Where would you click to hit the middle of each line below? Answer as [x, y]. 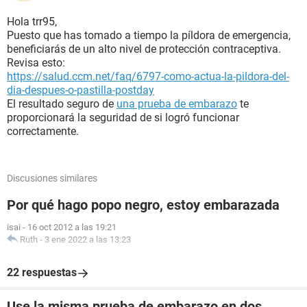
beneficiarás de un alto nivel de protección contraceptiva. [144, 49]
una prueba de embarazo [177, 104]
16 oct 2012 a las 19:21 [72, 227]
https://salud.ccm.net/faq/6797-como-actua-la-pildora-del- [148, 76]
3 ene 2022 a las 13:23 [88, 240]
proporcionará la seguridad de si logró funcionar [123, 118]
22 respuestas [42, 272]
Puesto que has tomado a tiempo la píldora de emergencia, [149, 35]
